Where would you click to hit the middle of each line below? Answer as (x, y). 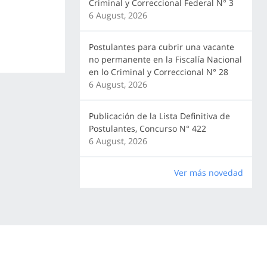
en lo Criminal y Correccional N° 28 (158, 72)
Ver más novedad (208, 173)
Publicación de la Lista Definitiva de (159, 116)
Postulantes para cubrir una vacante (161, 47)
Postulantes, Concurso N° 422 (147, 128)
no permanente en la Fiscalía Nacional (165, 59)
